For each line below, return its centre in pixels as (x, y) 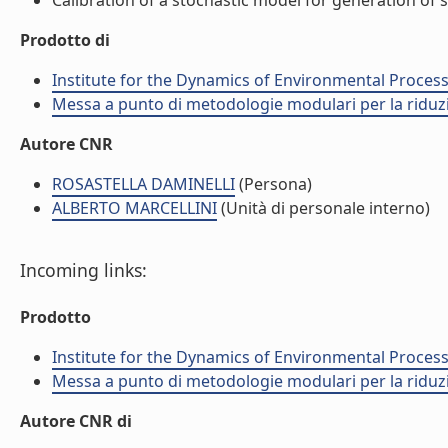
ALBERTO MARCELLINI (134, 208)
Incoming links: (83, 270)
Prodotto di (65, 40)
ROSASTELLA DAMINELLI (143, 184)
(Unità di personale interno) (323, 208)
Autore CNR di (76, 421)
